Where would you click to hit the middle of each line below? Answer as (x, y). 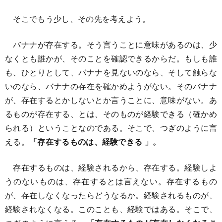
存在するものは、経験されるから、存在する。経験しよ (111, 167)
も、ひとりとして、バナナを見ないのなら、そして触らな (111, 72)
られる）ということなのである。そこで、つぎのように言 (111, 127)
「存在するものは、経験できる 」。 (95, 141)
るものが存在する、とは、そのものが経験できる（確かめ (111, 113)
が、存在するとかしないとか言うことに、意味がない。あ (111, 100)
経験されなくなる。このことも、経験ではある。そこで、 (111, 209)
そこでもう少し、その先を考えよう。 (78, 18)
